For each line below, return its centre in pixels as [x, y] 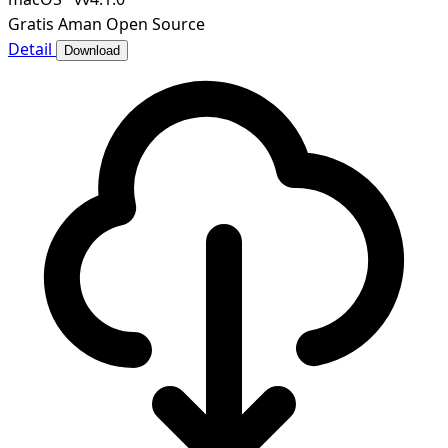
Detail [32, 49]
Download [92, 51]
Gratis [31, 24]
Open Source [155, 24]
